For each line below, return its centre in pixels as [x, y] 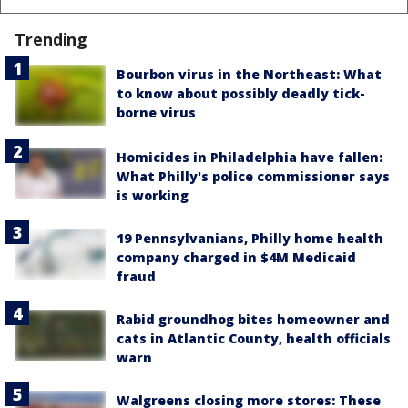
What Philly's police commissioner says [253, 176]
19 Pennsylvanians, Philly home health [250, 238]
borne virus [156, 112]
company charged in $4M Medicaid [236, 257]
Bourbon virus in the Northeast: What [249, 74]
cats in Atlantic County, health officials [254, 338]
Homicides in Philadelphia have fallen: [250, 157]
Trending [51, 39]
